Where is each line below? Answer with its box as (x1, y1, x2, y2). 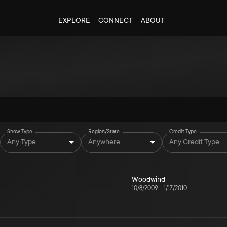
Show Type (7, 128, 33, 135)
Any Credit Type (169, 137, 219, 146)
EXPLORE (58, 16, 90, 24)
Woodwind (132, 175, 165, 183)
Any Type (7, 137, 36, 146)
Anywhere (88, 137, 120, 146)
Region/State (88, 128, 120, 135)
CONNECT (98, 16, 133, 24)
